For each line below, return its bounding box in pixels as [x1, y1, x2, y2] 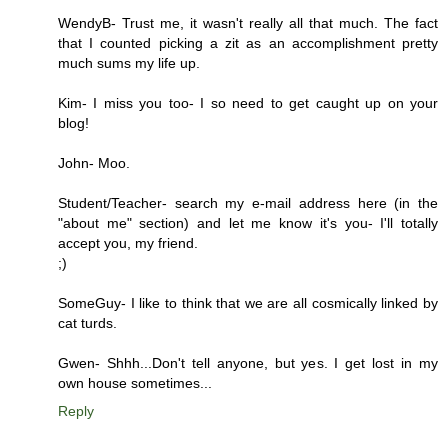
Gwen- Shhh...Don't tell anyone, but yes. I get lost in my [58, 354, 438, 371]
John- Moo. [58, 154, 130, 171]
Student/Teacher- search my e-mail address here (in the [58, 194, 438, 211]
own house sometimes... [58, 374, 212, 391]
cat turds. [58, 314, 117, 331]
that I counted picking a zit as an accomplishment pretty [58, 34, 438, 51]
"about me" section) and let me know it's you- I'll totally [58, 214, 438, 231]
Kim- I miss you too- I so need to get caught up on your [58, 94, 438, 111]
